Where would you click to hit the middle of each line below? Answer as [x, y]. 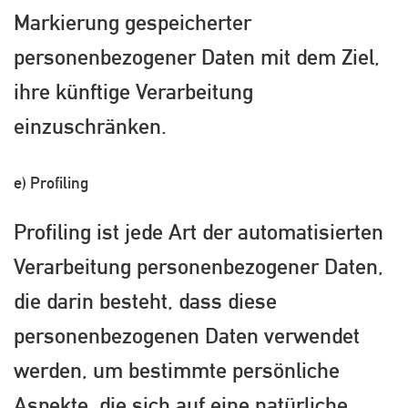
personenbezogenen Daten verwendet [187, 335]
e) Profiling [51, 183]
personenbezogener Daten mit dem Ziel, [197, 57]
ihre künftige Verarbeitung [133, 92]
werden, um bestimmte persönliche [177, 369]
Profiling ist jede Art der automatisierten [199, 231]
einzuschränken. [90, 126]
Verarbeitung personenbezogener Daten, [199, 265]
